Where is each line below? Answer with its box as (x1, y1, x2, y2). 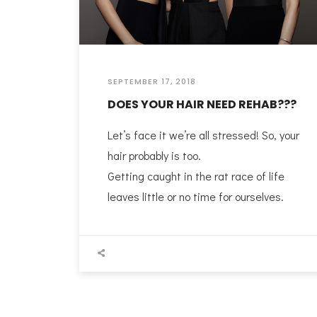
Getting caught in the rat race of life (108, 168, 284, 183)
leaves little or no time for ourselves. (108, 188, 284, 204)
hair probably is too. (108, 147, 201, 163)
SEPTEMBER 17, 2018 (108, 75, 196, 87)
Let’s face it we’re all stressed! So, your (108, 127, 299, 142)
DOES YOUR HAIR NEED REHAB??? (108, 96, 296, 113)
